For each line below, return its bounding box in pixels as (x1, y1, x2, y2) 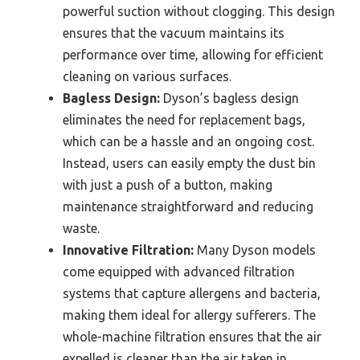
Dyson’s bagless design (160, 91, 299, 105)
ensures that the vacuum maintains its (63, 26, 284, 40)
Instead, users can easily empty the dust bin (63, 156, 316, 170)
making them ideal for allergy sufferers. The (63, 308, 316, 322)
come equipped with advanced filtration (63, 264, 295, 279)
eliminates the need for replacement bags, (63, 112, 305, 127)
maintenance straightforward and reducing (63, 199, 313, 214)
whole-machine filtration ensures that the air (63, 329, 321, 344)
